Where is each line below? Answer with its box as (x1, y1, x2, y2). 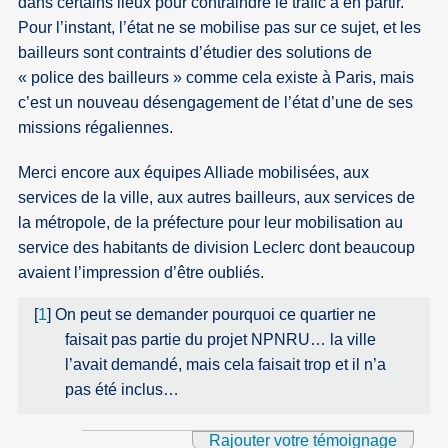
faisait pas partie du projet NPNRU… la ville (64, 331, 376, 349)
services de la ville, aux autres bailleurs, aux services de (18, 189, 416, 207)
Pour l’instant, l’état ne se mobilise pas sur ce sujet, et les (18, 19, 422, 37)
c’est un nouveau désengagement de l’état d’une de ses (18, 94, 414, 112)
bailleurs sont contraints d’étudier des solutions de (18, 44, 373, 62)
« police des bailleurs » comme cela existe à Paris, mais (18, 69, 415, 87)
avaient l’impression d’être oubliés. (18, 264, 265, 282)
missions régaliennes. (18, 119, 174, 137)
